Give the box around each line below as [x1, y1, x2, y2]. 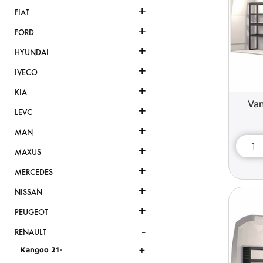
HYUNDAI [15, 48, 49, 58]
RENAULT [15, 227, 46, 238]
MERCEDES [15, 167, 53, 178]
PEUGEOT [15, 207, 48, 218]
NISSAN [15, 187, 42, 198]
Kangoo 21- [21, 245, 63, 255]
